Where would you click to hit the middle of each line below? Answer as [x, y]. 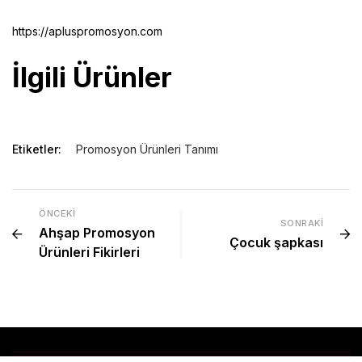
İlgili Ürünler [92, 77]
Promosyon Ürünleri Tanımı [147, 149]
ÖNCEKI [57, 213]
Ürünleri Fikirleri [89, 252]
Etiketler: [37, 149]
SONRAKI [301, 223]
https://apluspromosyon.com [87, 31]
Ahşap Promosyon [97, 232]
